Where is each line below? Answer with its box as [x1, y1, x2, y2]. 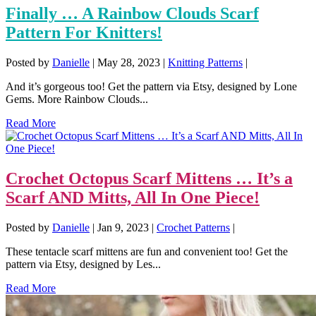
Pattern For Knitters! [6, 23, 162, 42]
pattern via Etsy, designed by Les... [6, 257, 161, 270]
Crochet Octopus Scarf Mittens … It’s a [6, 169, 293, 188]
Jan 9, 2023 [97, 221, 149, 233]
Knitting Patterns [168, 56, 243, 69]
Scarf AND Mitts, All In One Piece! [6, 188, 260, 207]
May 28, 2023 [97, 56, 160, 69]
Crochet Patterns [157, 221, 230, 233]
